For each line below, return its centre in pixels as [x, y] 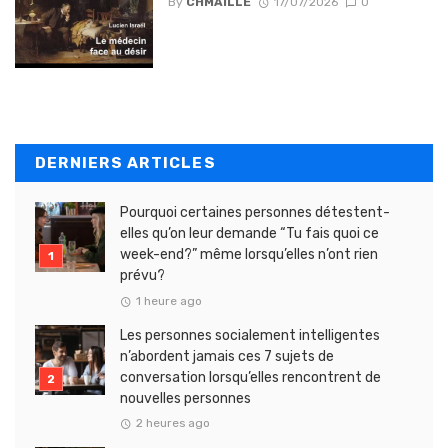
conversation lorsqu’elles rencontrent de [250, 377]
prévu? [142, 276]
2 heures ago [172, 423]
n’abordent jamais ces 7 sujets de [227, 356]
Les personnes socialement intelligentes [250, 335]
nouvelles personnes [185, 398]
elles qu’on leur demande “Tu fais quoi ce [249, 234]
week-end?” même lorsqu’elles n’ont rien [249, 255]
